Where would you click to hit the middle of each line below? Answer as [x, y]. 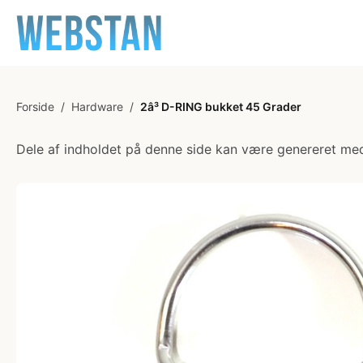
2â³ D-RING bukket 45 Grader [221, 107]
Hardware [97, 107]
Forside [35, 107]
